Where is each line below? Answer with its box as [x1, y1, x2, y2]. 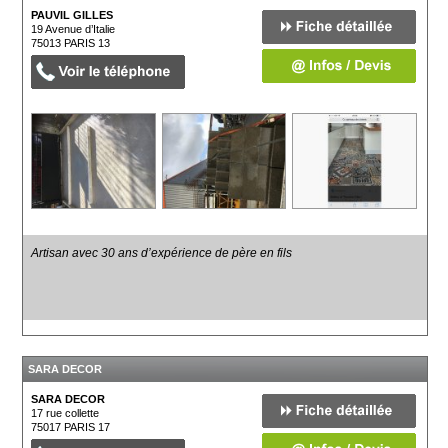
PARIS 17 [64, 420, 111, 433]
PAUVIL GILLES [31, 9, 114, 21]
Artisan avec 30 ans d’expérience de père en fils [31, 245, 293, 260]
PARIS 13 [64, 37, 111, 49]
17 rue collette [31, 406, 100, 419]
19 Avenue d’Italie [31, 23, 116, 35]
